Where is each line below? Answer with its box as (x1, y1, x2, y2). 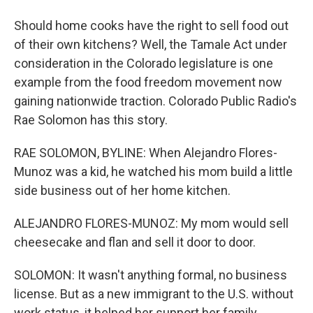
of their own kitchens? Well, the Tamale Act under (14, 37, 287, 52)
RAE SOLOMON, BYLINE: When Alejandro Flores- (14, 145, 277, 160)
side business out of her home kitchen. (14, 183, 231, 198)
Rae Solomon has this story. (14, 112, 168, 127)
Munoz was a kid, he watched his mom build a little (14, 164, 293, 179)
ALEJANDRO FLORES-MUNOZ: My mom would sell (14, 216, 289, 231)
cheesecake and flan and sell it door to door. (14, 235, 256, 249)
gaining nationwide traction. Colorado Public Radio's (14, 94, 297, 108)
